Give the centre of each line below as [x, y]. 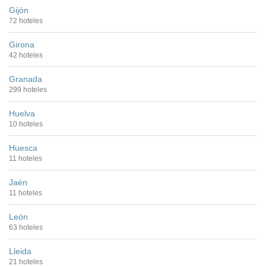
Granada [26, 79]
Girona [22, 45]
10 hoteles [26, 124]
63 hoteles [26, 228]
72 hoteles [26, 21]
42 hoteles [26, 56]
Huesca [23, 148]
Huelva [22, 114]
